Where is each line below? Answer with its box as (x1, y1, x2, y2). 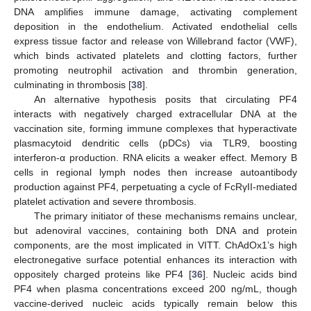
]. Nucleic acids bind (202, 268, 297, 280)
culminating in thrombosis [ (14, 78, 131, 90)
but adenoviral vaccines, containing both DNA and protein (14, 224, 297, 236)
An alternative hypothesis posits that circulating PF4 (33, 93, 297, 105)
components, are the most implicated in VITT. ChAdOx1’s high (14, 239, 297, 251)
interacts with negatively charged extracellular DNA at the (14, 108, 297, 119)
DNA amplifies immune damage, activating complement (14, 6, 297, 17)
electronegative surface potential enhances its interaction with (14, 253, 297, 265)
